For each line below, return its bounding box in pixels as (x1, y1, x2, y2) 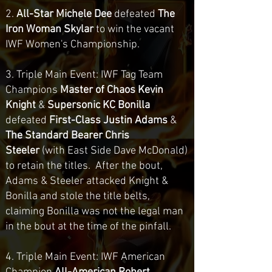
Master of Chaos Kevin (60, 84, 163, 97)
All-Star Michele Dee (16, 8, 112, 21)
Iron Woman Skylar (5, 23, 93, 36)
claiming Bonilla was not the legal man (5, 205, 183, 218)
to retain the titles (5, 160, 88, 172)
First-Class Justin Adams (47, 114, 170, 127)
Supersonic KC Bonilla (47, 99, 150, 112)
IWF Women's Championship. (5, 38, 140, 51)
